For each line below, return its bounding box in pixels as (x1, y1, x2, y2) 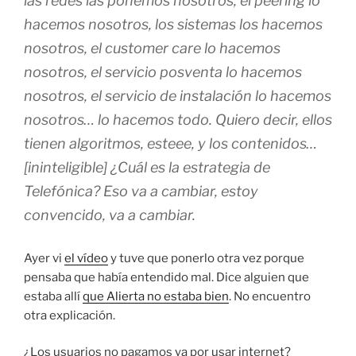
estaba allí (24, 288, 83, 304)
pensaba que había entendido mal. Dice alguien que (24, 269, 309, 284)
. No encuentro (229, 288, 311, 304)
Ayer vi (24, 250, 64, 265)
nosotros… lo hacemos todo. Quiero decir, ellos (24, 110, 332, 128)
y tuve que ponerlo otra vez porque (108, 250, 304, 265)
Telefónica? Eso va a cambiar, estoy (24, 182, 258, 199)
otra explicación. (24, 308, 115, 323)
